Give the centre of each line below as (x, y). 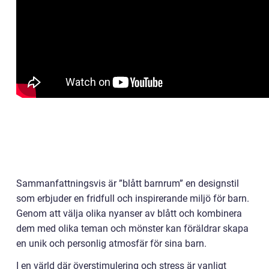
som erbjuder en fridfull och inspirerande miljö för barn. (133, 199)
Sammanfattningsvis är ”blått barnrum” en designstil (128, 184)
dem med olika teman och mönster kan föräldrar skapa (132, 229)
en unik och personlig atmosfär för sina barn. (111, 244)
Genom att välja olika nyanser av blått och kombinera (129, 214)
